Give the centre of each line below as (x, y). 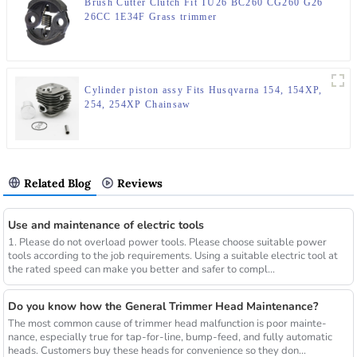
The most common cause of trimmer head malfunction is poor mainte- (167, 323)
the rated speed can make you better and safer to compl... (141, 270)
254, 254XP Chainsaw (138, 105)
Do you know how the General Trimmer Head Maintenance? (163, 306)
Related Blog (58, 184)
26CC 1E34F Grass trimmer (151, 17)
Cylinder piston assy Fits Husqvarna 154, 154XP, (204, 90)
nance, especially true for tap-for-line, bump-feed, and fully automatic (170, 337)
